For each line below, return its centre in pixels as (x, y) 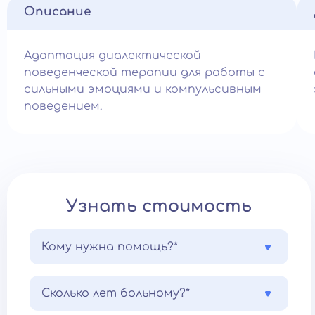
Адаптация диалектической (112, 56)
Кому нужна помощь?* (110, 247)
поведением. (63, 106)
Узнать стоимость (159, 206)
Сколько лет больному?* (116, 293)
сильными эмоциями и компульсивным (143, 89)
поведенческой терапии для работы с (144, 72)
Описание (58, 12)
